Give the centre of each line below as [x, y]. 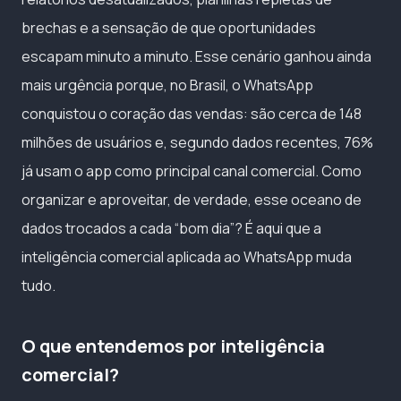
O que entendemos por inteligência [173, 346]
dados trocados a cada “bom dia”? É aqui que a [171, 228]
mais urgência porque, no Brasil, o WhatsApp [167, 85]
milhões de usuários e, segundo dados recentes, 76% [197, 142]
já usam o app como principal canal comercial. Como [192, 171]
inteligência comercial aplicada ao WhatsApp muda [187, 256]
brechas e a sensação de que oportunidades [169, 27]
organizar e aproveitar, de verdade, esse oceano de [192, 199]
